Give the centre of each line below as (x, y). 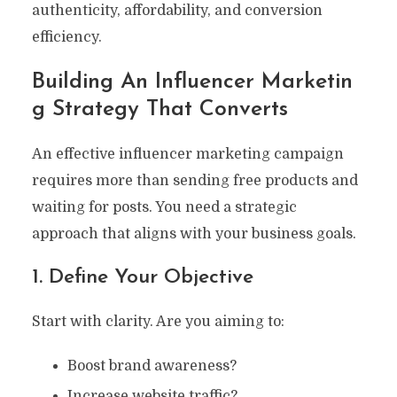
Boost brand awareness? (152, 366)
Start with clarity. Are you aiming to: (158, 321)
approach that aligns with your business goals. (194, 234)
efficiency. (66, 37)
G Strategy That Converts (160, 109)
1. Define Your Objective (142, 277)
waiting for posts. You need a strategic (164, 207)
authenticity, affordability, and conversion (177, 10)
